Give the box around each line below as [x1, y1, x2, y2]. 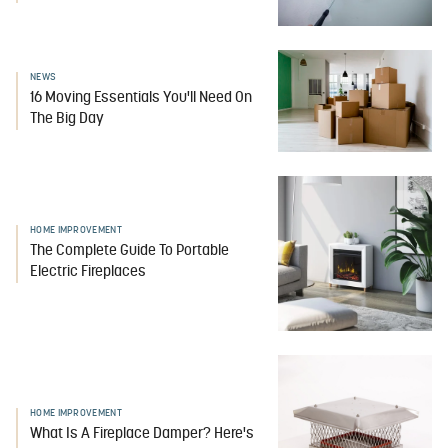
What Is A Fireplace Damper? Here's [30, 426, 254, 442]
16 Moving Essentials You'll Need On [30, 91, 252, 107]
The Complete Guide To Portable [30, 243, 229, 259]
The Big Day [30, 112, 104, 128]
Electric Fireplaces [30, 264, 146, 280]
